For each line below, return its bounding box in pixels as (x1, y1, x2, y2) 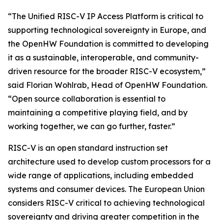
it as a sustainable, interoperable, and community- (8, 53, 199, 62)
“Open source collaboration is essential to (8, 94, 165, 104)
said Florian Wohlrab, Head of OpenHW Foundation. (8, 80, 207, 90)
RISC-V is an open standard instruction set (8, 143, 168, 153)
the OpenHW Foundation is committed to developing (8, 39, 209, 49)
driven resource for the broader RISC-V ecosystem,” (8, 66, 206, 76)
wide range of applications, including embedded (8, 170, 193, 180)
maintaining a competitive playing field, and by (8, 108, 188, 117)
